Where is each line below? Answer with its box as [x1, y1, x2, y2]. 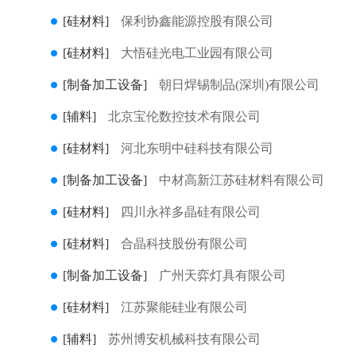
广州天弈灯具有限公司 [159, 269, 286, 282]
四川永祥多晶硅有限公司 [121, 205, 261, 219]
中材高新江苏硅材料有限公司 [159, 173, 324, 187]
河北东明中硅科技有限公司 [121, 141, 273, 155]
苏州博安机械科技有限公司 [108, 332, 261, 346]
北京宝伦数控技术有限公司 [108, 110, 261, 123]
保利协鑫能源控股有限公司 [121, 14, 273, 28]
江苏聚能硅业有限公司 [121, 300, 248, 314]
